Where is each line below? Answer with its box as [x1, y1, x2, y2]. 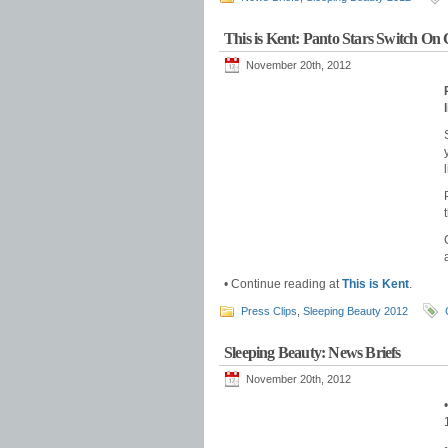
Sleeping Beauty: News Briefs [224, 344, 401, 361]
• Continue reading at [224, 277, 342, 291]
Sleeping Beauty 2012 [303, 305, 408, 317]
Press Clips [241, 305, 297, 317]
